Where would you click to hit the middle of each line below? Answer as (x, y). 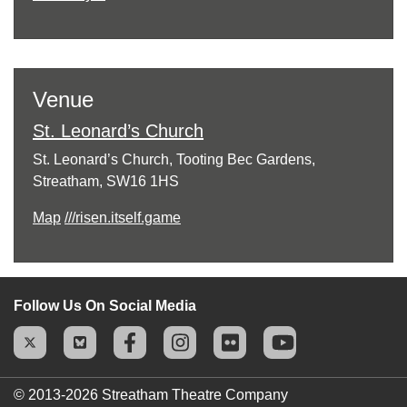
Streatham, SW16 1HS (106, 181)
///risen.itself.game (123, 217)
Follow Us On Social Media (105, 305)
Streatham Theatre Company (195, 394)
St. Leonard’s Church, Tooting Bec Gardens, (174, 159)
